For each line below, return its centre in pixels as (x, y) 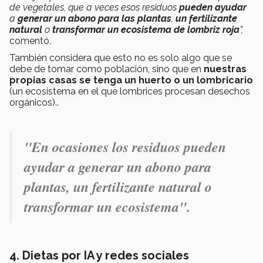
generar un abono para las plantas (95, 19)
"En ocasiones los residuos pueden (125, 147)
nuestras (225, 69)
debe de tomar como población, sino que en (107, 69)
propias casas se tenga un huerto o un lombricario (131, 80)
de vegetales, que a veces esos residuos (94, 8)
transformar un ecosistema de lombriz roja (146, 30)
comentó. (30, 41)
